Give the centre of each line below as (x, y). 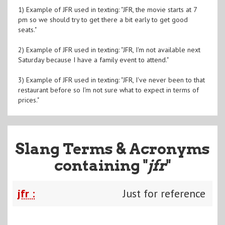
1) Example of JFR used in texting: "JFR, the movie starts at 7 (107, 9)
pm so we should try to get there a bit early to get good (103, 19)
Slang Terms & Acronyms (113, 148)
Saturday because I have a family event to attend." (93, 60)
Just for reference (164, 193)
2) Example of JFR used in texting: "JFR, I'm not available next (109, 49)
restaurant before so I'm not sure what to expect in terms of (108, 90)
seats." (27, 29)
